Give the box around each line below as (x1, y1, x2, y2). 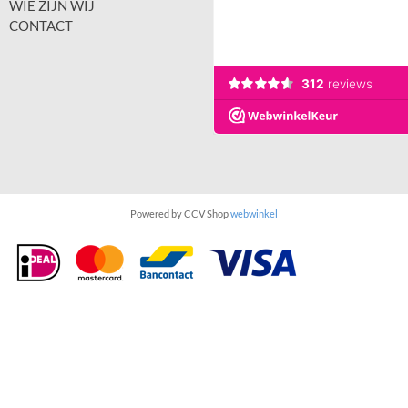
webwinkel (230, 208, 278, 220)
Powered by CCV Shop (130, 208, 230, 220)
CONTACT (9, 16, 73, 34)
